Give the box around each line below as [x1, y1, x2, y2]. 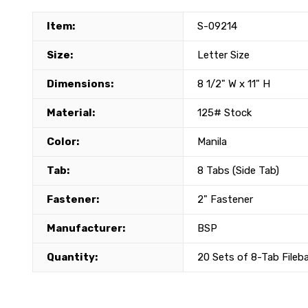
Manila [197, 135, 227, 148]
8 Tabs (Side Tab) [197, 164, 279, 177]
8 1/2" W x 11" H [197, 77, 270, 90]
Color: [47, 135, 79, 148]
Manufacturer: [47, 221, 125, 234]
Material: [47, 106, 95, 119]
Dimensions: [47, 77, 113, 90]
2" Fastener [197, 192, 253, 206]
